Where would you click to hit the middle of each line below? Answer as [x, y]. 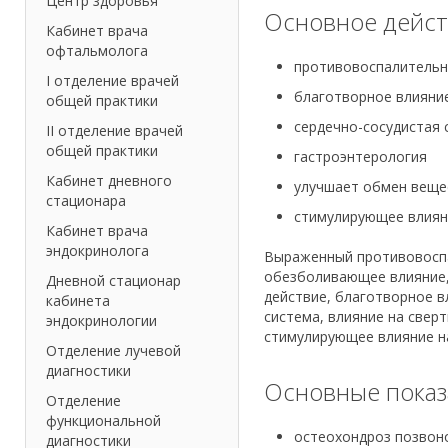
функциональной [103, 421]
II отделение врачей [114, 131]
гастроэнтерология [360, 157]
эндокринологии [101, 321]
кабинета [78, 301]
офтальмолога [97, 51]
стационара [86, 201]
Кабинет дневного [109, 181]
